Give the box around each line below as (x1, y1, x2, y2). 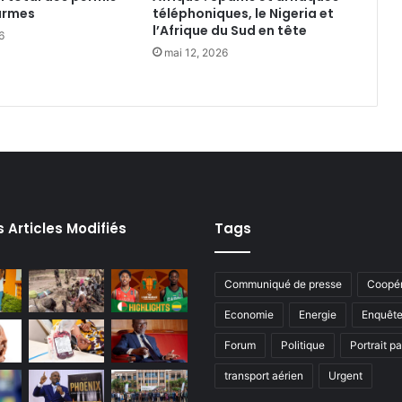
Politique (281, 338, 325, 353)
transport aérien (224, 369, 303, 383)
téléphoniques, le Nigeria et (152, 4, 334, 23)
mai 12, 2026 (163, 46, 228, 60)
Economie (224, 308, 274, 322)
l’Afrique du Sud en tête (152, 22, 307, 40)
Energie (299, 308, 336, 322)
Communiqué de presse (224, 277, 342, 292)
